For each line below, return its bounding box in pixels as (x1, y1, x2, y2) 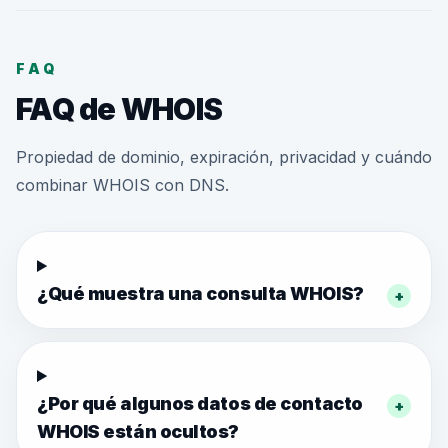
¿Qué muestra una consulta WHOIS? (37, 283, 364, 304)
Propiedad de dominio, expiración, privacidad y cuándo (16, 147, 432, 167)
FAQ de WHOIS (16, 91, 222, 127)
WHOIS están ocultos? (37, 421, 240, 442)
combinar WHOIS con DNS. (16, 175, 229, 195)
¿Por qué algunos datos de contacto (37, 393, 363, 414)
